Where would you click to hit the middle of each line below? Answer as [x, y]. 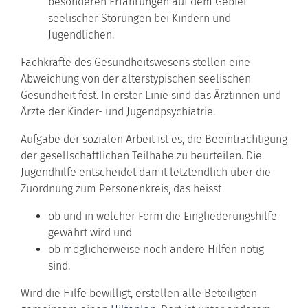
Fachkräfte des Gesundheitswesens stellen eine [135, 62]
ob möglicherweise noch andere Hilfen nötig [156, 249]
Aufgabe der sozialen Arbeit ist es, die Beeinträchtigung [154, 139]
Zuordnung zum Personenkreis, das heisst [121, 188]
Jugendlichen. [81, 34]
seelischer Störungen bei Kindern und [140, 18]
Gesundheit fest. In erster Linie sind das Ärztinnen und [151, 95]
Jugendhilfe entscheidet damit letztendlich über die [146, 172]
